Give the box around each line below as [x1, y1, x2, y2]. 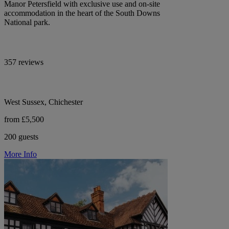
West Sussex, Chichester [4, 97, 83, 106]
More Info [4, 149, 37, 158]
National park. [4, 17, 50, 27]
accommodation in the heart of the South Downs [4, 8, 160, 17]
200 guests [4, 132, 38, 141]
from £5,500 [4, 114, 44, 124]
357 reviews [4, 57, 43, 66]
